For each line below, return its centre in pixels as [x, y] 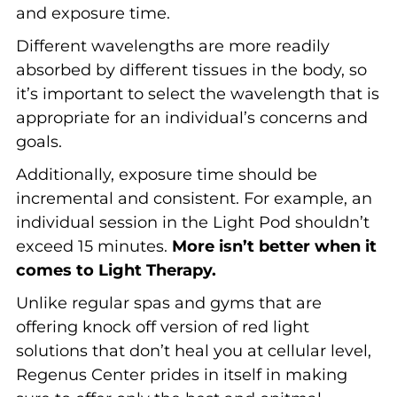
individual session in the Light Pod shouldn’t [192, 222]
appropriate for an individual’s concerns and [191, 117]
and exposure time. [93, 13]
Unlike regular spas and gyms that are [168, 303]
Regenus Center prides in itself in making [181, 374]
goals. [39, 141]
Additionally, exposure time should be [166, 174]
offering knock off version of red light [162, 327]
